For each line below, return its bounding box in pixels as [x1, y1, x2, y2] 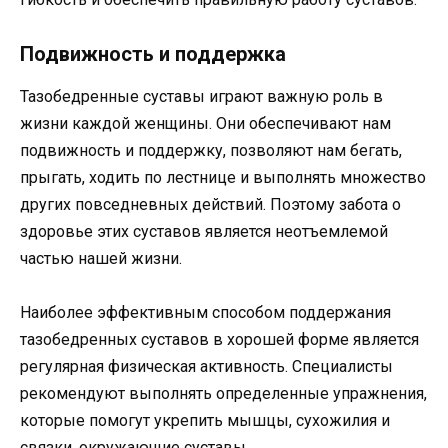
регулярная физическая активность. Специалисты [20, 356, 393, 376]
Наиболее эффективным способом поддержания [20, 302, 391, 322]
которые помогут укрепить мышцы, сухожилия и [20, 410, 390, 430]
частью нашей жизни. [20, 248, 182, 268]
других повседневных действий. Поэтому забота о [20, 194, 401, 214]
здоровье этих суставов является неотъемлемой [20, 221, 388, 241]
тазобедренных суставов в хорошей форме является [20, 329, 419, 349]
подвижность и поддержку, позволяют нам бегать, [20, 140, 402, 160]
